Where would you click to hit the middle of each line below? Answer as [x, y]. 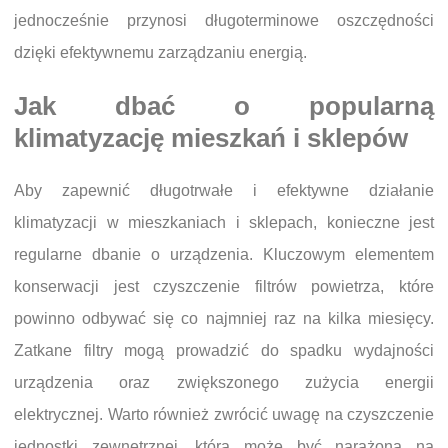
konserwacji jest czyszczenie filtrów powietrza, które [224, 287]
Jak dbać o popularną [224, 106]
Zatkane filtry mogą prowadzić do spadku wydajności [224, 351]
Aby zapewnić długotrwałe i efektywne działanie [224, 191]
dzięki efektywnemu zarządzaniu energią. [160, 53]
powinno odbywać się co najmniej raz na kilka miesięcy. [224, 319]
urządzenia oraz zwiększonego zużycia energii [224, 383]
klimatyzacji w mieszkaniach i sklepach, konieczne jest [224, 223]
